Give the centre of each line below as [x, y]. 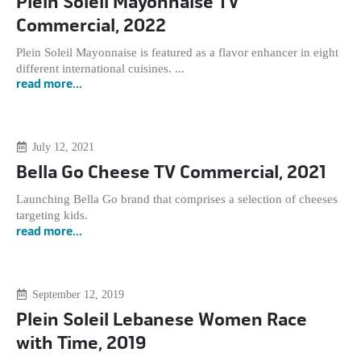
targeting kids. [55, 216]
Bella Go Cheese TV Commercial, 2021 [171, 174]
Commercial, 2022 [91, 26]
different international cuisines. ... [100, 68]
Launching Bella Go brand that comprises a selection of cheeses [177, 199]
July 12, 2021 [63, 147]
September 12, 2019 [78, 294]
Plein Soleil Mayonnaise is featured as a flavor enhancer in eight [177, 52]
